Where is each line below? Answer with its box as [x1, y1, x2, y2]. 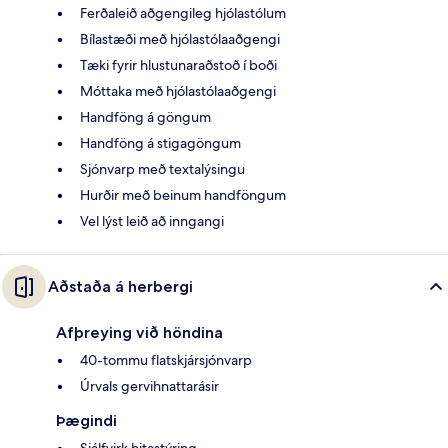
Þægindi [56, 411, 117, 431]
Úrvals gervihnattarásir [80, 377, 219, 396]
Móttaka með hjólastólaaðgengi [80, 82, 276, 101]
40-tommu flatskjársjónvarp [80, 351, 252, 370]
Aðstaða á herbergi [48, 277, 193, 297]
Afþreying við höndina [56, 323, 223, 343]
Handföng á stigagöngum [80, 134, 241, 153]
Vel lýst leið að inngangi [80, 212, 224, 231]
